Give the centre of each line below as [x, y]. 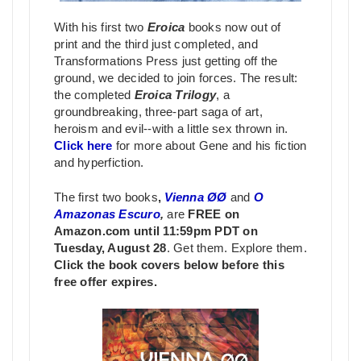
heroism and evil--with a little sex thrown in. [171, 129]
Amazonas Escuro [107, 214]
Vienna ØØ [196, 197]
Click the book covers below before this [169, 265]
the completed [94, 95]
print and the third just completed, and [156, 45]
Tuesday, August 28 [110, 248]
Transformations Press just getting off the [166, 62]
